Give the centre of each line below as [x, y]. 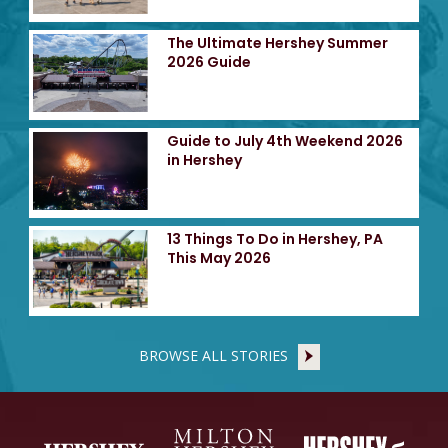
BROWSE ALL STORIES [213, 355]
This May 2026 [218, 257]
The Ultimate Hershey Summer [277, 43]
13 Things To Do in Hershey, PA [274, 238]
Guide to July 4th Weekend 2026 [284, 140]
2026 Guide [208, 62]
